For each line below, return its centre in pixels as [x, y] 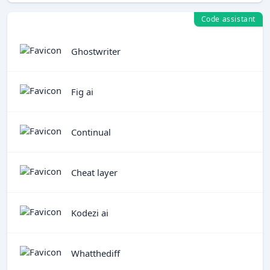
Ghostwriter [96, 51]
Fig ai [82, 91]
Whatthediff [96, 253]
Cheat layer [94, 172]
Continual [91, 132]
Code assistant [228, 19]
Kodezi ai [90, 212]
